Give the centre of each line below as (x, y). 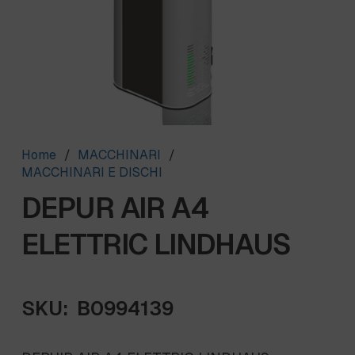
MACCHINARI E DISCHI (92, 172)
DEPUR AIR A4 (116, 208)
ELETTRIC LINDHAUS (156, 244)
